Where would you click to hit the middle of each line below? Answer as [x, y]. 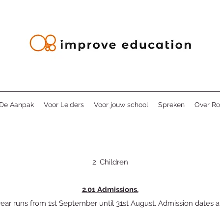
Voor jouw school [121, 105]
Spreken [171, 105]
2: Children [110, 162]
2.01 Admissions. [110, 190]
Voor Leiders [64, 105]
